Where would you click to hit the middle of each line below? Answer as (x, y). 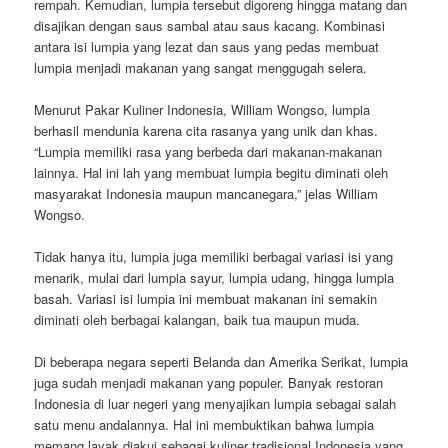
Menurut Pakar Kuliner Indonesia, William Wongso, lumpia (202, 109)
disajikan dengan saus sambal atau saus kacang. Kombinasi (210, 25)
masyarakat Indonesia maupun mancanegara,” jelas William (206, 193)
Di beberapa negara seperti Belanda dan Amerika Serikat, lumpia (221, 362)
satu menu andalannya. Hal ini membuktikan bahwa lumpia (204, 425)
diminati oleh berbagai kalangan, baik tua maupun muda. (197, 319)
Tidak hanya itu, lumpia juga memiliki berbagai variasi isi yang (214, 256)
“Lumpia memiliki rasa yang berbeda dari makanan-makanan (208, 151)
